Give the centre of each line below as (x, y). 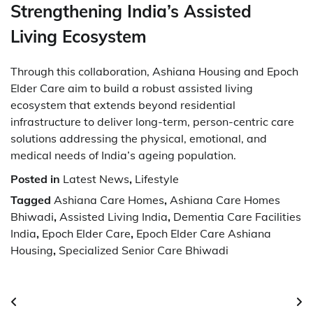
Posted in (37, 179)
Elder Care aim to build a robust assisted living (132, 88)
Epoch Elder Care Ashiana (204, 234)
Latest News (96, 179)
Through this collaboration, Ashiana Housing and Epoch (154, 72)
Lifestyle (157, 179)
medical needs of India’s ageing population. (123, 155)
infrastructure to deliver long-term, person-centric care (152, 122)
